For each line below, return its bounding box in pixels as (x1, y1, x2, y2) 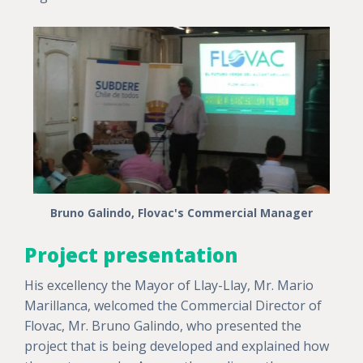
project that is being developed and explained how (24, 337, 329, 356)
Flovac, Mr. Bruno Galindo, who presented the (24, 317, 301, 335)
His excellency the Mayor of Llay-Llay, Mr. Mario (24, 276, 314, 295)
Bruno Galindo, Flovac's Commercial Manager (50, 205, 313, 221)
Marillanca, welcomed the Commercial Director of (24, 297, 322, 315)
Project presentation (24, 241, 238, 269)
